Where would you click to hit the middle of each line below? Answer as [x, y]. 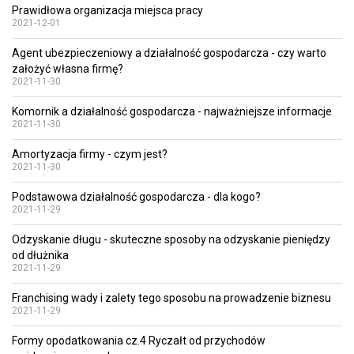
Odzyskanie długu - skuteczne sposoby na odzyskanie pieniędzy [171, 239]
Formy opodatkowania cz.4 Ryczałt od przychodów [139, 341]
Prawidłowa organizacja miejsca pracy [107, 10]
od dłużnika [40, 255]
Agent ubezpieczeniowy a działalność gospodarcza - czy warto [169, 53]
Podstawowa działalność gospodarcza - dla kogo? [136, 197]
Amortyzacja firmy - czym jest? [90, 154]
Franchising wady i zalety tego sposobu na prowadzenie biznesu [171, 298]
